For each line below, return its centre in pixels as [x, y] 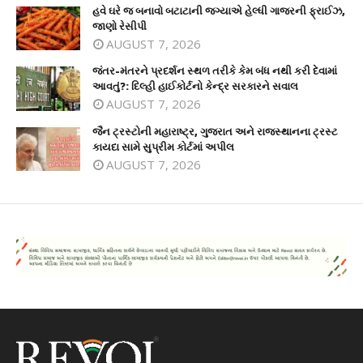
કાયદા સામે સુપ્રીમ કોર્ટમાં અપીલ [163, 146]
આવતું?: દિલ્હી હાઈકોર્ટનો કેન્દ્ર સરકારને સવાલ [195, 86]
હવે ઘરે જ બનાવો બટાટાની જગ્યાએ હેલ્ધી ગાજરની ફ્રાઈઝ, [219, 10]
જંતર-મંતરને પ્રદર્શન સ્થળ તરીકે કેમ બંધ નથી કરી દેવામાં [215, 70]
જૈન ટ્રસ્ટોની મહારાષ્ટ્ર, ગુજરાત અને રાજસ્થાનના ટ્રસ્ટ [215, 131]
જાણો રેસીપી [120, 26]
